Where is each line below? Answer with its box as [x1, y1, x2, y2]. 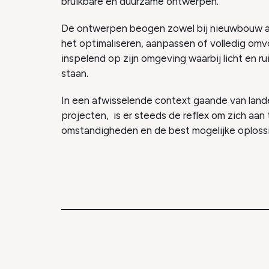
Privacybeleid [166, 235, 228, 247]
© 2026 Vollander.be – [61, 235, 166, 247]
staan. [61, 67, 88, 80]
